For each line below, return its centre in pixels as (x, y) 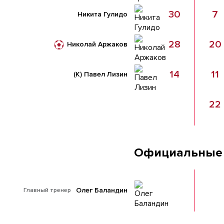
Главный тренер (47, 190)
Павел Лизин (106, 74)
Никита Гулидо (102, 14)
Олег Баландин (102, 190)
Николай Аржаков (97, 44)
